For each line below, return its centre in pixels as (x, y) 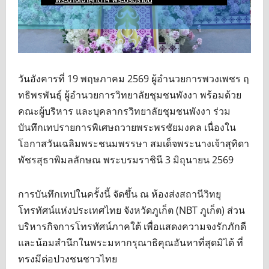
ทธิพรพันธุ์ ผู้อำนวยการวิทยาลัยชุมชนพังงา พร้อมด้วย (130, 95)
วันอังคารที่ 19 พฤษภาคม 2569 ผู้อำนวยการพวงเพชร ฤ (134, 79)
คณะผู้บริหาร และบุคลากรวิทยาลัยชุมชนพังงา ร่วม (124, 111)
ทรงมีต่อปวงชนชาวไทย (68, 259)
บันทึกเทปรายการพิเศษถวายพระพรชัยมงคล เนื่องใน (127, 128)
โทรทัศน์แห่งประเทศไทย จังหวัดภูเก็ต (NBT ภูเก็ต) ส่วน (131, 210)
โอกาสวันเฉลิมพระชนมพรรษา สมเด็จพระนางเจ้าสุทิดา (134, 144)
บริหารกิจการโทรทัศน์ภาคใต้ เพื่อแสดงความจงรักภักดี (132, 227)
